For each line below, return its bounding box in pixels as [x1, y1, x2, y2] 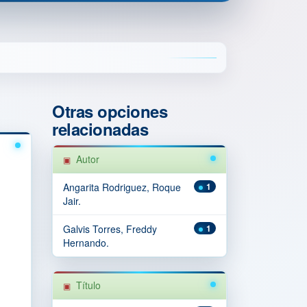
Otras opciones [52, 99, 168, 123]
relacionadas [52, 117, 149, 140]
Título [76, 278, 101, 292]
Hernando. [63, 236, 109, 249]
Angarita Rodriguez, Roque [63, 180, 181, 194]
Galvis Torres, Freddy [63, 222, 157, 236]
